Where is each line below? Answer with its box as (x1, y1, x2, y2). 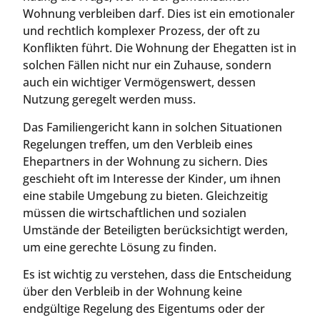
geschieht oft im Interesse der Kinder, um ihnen (23, 170, 281, 186)
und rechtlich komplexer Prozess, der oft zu (23, 23, 260, 39)
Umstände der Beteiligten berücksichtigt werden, (23, 221, 288, 238)
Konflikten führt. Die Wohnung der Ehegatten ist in (23, 40, 296, 56)
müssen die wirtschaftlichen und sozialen (23, 204, 246, 221)
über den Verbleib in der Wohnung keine (23, 284, 242, 300)
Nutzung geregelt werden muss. (23, 91, 196, 108)
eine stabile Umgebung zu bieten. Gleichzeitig (23, 187, 268, 204)
